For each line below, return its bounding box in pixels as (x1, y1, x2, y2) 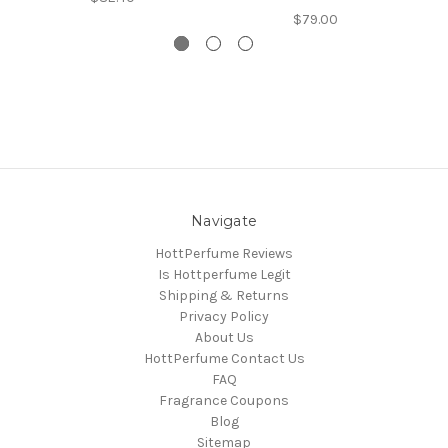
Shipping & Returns (159, 287, 289, 305)
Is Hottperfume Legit (157, 266, 291, 284)
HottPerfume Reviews (155, 245, 293, 263)
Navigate (191, 212, 257, 231)
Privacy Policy (179, 308, 269, 326)
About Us (194, 329, 254, 347)
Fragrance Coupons (159, 392, 289, 410)
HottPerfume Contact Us (143, 350, 305, 368)
